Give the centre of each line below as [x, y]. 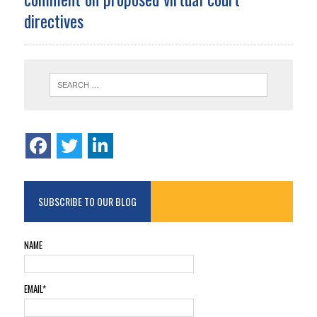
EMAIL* [35, 289]
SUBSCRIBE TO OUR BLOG [87, 202]
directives [53, 21]
